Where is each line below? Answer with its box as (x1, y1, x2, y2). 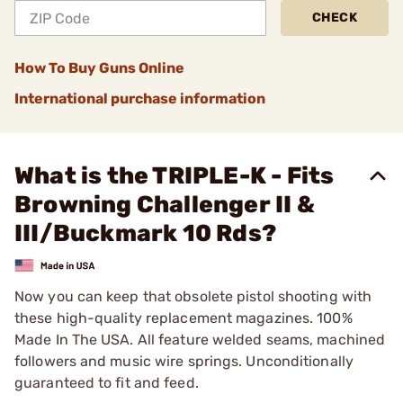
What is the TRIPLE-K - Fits (14, 162, 335, 190)
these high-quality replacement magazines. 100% (14, 309, 353, 327)
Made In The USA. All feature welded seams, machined (14, 330, 386, 348)
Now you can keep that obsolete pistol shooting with (14, 287, 372, 305)
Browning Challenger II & (14, 191, 315, 219)
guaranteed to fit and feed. (14, 373, 199, 391)
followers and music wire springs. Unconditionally (14, 352, 354, 370)
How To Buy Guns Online (14, 59, 184, 76)
